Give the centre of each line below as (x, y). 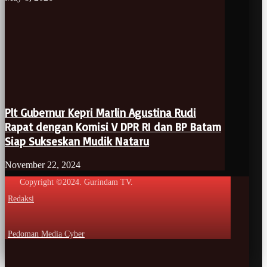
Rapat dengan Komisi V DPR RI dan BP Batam (113, 127)
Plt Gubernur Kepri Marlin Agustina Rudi (100, 113)
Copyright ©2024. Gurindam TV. (76, 182)
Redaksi (21, 199)
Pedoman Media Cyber (46, 234)
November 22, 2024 (43, 165)
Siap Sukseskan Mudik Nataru (77, 142)
